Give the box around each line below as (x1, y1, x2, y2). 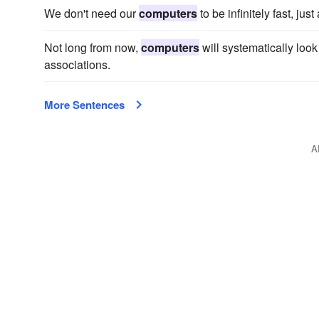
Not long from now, (44, 39, 141, 56)
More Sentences (44, 97, 125, 113)
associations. (44, 56, 110, 73)
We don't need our (44, 5, 139, 21)
